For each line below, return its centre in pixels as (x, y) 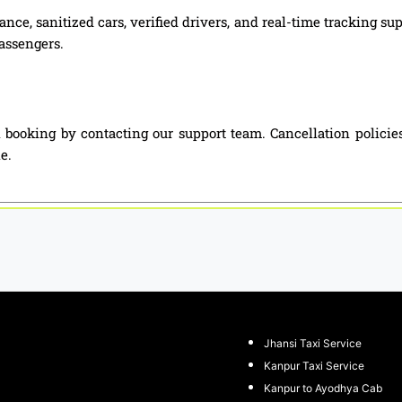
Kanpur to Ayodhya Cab (323, 388)
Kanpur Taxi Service (314, 365)
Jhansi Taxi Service (313, 343)
